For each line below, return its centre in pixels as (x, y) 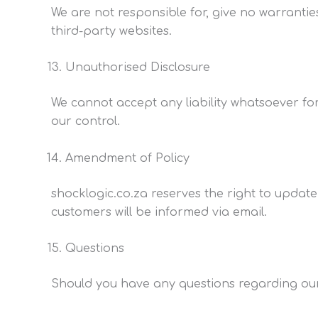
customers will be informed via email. (159, 212)
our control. (86, 122)
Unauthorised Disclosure (138, 68)
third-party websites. (111, 31)
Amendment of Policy (127, 158)
